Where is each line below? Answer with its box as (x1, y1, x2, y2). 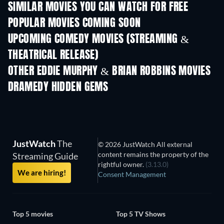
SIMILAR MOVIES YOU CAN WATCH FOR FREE (8, 1, 188, 13)
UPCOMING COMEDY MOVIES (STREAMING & (8, 33, 189, 45)
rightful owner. (98, 159, 146, 168)
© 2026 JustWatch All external (98, 139, 193, 148)
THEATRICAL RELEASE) (8, 49, 98, 61)
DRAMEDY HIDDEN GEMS (8, 81, 108, 93)
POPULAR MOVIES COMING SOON (8, 17, 141, 29)
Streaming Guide (12, 150, 78, 161)
